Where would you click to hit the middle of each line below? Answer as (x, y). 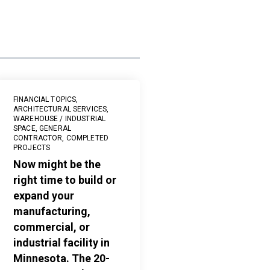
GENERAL (55, 129)
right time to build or (65, 180)
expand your (44, 196)
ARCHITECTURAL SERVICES (60, 109)
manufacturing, (52, 212)
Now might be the (57, 165)
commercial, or (52, 227)
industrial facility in (62, 243)
